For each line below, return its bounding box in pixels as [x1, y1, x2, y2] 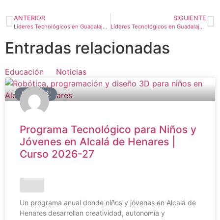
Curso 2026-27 [20, 148, 94, 161]
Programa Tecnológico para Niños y [20, 123, 196, 136]
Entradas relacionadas [5, 38, 170, 58]
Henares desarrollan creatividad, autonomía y [20, 209, 165, 218]
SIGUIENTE [173, 14, 206, 22]
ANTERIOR [14, 14, 45, 22]
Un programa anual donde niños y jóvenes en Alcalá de [20, 198, 196, 207]
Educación [5, 67, 44, 77]
